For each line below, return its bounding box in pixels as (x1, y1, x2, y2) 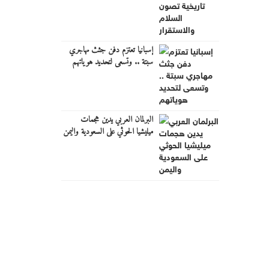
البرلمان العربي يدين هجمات (80, 112, 153, 127)
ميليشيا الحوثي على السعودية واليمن (62, 124, 153, 139)
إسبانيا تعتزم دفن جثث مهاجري (68, 42, 153, 58)
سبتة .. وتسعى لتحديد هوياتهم (71, 54, 153, 70)
